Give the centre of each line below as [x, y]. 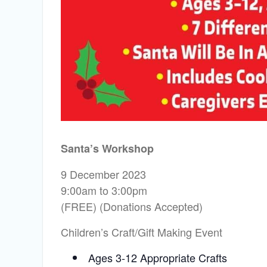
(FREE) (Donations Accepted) [132, 207]
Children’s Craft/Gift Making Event [142, 232]
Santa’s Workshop [107, 149]
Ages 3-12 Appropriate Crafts [158, 258]
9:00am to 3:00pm [104, 190]
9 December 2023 [103, 174]
